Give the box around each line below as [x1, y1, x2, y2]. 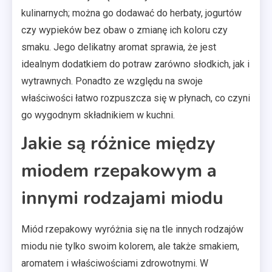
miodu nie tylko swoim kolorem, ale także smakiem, [21, 240, 239, 252]
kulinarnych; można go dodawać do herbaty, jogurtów [21, 7, 242, 19]
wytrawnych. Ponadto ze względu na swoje [21, 75, 203, 87]
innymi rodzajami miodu [21, 185, 223, 211]
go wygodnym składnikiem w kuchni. [21, 109, 175, 121]
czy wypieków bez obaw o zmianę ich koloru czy [21, 24, 228, 36]
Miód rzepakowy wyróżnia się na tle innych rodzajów [21, 223, 243, 235]
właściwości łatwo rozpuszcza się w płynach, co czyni [21, 92, 250, 104]
